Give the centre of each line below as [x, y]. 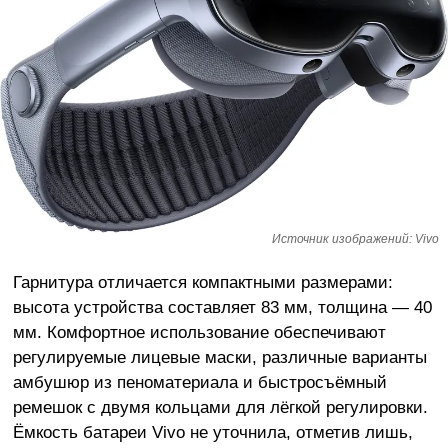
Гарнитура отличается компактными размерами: [202, 282]
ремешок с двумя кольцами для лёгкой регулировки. [220, 407]
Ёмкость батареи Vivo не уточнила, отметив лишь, [212, 432]
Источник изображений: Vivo [355, 239]
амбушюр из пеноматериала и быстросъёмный [199, 382]
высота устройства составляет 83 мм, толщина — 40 [222, 307]
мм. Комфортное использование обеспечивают [199, 332]
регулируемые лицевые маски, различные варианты [219, 357]
